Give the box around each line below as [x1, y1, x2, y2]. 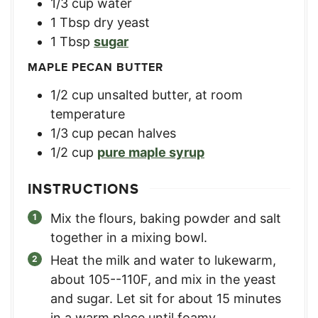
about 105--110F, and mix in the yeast [50, 271, 276, 287]
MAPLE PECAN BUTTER [28, 58, 163, 75]
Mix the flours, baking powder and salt [50, 210, 281, 226]
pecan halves [97, 125, 176, 141]
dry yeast [94, 14, 150, 30]
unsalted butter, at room [97, 87, 243, 102]
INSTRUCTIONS [28, 177, 139, 199]
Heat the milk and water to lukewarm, [50, 252, 276, 268]
